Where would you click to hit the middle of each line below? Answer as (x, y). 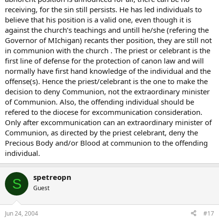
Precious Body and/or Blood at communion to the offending (106, 143)
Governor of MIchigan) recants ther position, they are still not (108, 40)
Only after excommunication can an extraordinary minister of (108, 122)
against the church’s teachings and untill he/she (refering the (107, 30)
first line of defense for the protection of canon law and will (104, 61)
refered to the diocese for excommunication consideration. (104, 112)
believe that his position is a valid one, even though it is (98, 20)
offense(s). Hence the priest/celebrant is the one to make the (106, 81)
